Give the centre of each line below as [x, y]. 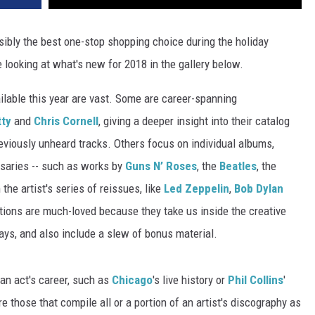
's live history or [190, 280]
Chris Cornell [66, 121]
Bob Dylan [259, 189]
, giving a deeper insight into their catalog [194, 121]
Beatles [238, 166]
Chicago [132, 280]
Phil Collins [256, 280]
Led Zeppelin [197, 189]
